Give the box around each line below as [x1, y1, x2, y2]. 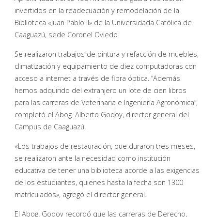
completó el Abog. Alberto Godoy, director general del [15, 110, 189, 120]
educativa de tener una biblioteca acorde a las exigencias [15, 166, 200, 175]
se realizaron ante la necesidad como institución [15, 154, 170, 163]
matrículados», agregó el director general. [15, 190, 146, 200]
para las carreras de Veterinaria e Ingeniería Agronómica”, [15, 98, 198, 108]
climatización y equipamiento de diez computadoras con [15, 62, 197, 71]
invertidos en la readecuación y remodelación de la [15, 6, 179, 15]
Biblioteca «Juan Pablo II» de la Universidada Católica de [15, 18, 192, 28]
